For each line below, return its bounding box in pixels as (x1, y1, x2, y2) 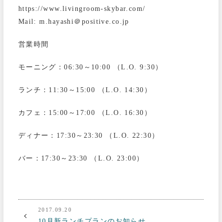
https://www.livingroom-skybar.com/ (18, 4, 146, 12)
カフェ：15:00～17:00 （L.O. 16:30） (18, 108, 152, 116)
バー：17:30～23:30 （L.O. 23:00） (18, 154, 144, 162)
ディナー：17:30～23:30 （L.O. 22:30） (18, 131, 160, 139)
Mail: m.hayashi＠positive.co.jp (18, 17, 129, 25)
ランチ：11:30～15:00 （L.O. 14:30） (18, 85, 152, 94)
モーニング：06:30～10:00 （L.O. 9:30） (18, 62, 163, 71)
